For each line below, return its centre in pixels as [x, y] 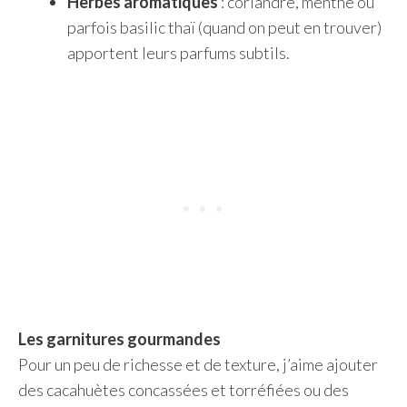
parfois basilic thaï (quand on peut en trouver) [224, 27]
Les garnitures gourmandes [119, 339]
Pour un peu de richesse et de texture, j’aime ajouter [198, 364]
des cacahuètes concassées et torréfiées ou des [184, 390]
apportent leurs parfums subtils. [179, 53]
